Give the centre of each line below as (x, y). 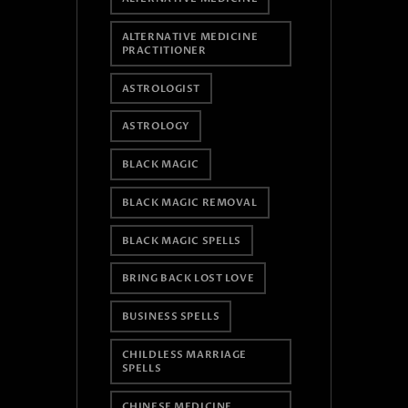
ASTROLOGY (155, 127)
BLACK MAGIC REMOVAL (189, 202)
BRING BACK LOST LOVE (188, 279)
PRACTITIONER (164, 50)
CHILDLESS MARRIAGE (184, 354)
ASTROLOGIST (161, 88)
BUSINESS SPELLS (171, 317)
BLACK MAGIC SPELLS (181, 240)
